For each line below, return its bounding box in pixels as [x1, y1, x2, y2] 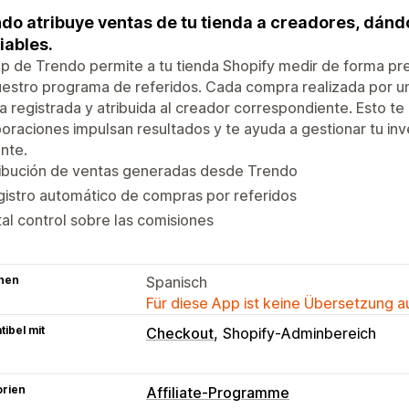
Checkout [146, 323, 214, 342]
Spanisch [146, 272, 207, 291]
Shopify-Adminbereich [223, 323, 376, 342]
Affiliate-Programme [146, 383, 289, 402]
